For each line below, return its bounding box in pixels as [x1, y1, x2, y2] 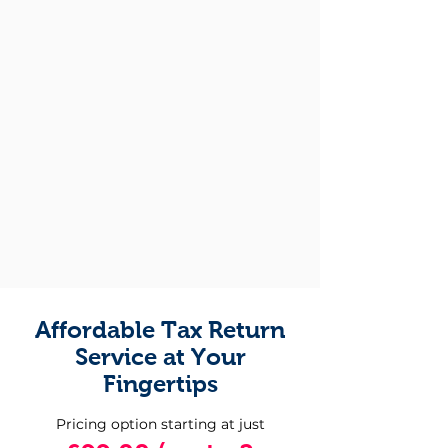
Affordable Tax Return [35, 316, 285, 343]
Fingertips [102, 370, 218, 397]
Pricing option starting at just [55, 415, 265, 433]
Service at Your [74, 343, 246, 370]
